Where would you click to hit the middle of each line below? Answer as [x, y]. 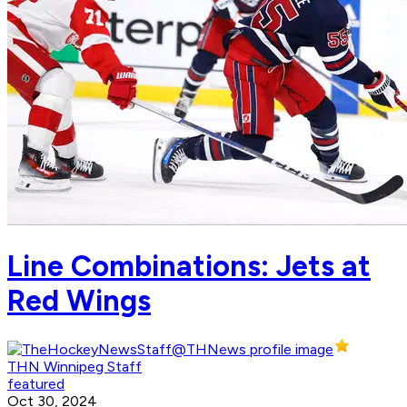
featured [36, 384]
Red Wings [79, 300]
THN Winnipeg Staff [74, 367]
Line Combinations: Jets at [189, 266]
